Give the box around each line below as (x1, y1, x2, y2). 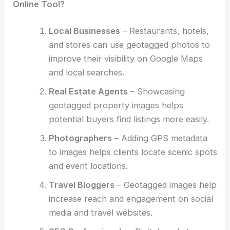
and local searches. (48, 67, 124, 78)
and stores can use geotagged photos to (48, 39, 210, 50)
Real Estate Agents (48, 86, 128, 97)
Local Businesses (48, 25, 120, 36)
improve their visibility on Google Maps (48, 53, 203, 64)
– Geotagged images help (114, 179, 217, 190)
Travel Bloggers (48, 179, 114, 190)
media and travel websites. (48, 207, 152, 218)
